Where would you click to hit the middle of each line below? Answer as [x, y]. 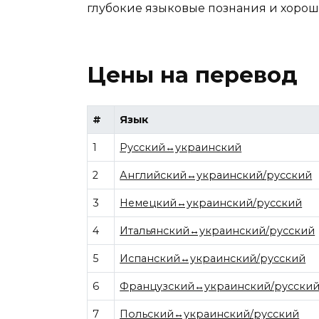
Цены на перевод [192, 75]
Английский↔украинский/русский [216, 175]
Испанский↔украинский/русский [213, 258]
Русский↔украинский [181, 147]
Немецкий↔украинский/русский [211, 203]
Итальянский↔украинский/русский [218, 231]
